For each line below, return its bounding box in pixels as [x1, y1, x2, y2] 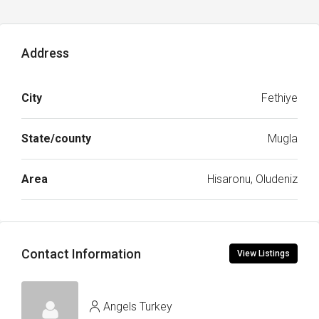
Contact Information [21, 246, 141, 261]
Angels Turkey [103, 299, 172, 313]
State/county [21, 132, 91, 145]
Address [21, 46, 69, 61]
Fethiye [261, 91, 298, 105]
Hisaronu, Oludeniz [207, 172, 298, 186]
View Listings [237, 249, 290, 258]
